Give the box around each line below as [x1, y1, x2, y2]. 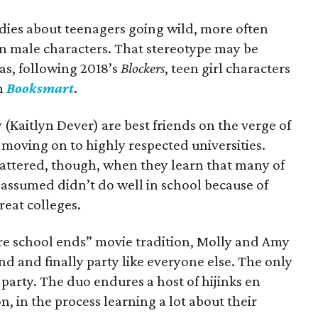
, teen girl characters [165, 60, 291, 77]
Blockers [121, 60, 165, 77]
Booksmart [6, 79, 74, 97]
